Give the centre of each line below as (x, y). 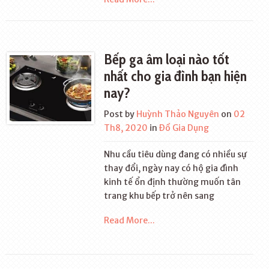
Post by (120, 114)
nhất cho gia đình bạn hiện (176, 76)
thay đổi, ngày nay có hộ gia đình (171, 168)
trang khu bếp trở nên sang (159, 196)
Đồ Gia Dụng (184, 128)
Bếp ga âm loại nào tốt (167, 59)
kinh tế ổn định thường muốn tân (173, 182)
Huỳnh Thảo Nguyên (178, 114)
